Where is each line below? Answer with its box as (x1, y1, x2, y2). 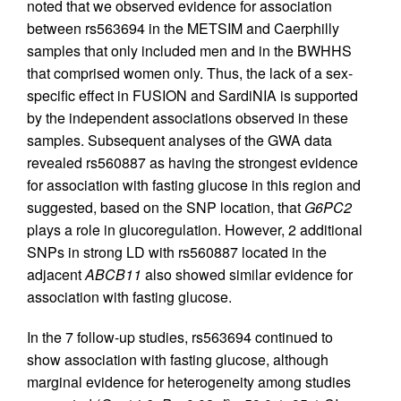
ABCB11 (85, 264, 141, 286)
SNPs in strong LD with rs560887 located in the (27, 242, 327, 263)
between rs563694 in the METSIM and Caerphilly (27, 18, 339, 39)
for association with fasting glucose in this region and (27, 175, 361, 196)
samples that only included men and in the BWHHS (27, 40, 352, 62)
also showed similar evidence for (141, 264, 353, 286)
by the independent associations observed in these (27, 107, 348, 129)
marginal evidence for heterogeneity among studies (27, 371, 351, 393)
